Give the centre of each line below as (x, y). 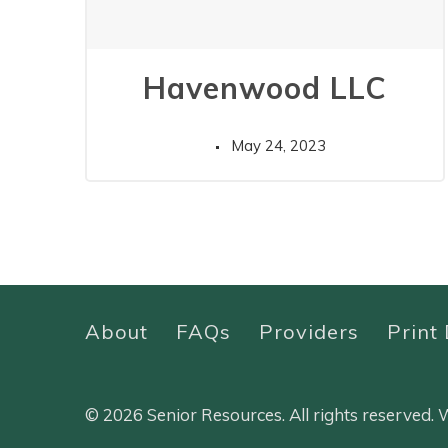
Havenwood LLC (264, 87)
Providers (308, 331)
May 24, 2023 (278, 145)
